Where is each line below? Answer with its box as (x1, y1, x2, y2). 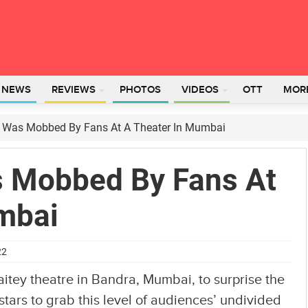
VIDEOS (181, 84, 219, 96)
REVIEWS (52, 84, 96, 96)
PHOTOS (120, 84, 161, 96)
